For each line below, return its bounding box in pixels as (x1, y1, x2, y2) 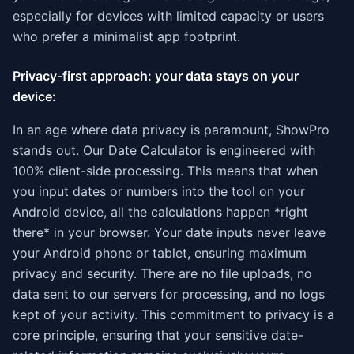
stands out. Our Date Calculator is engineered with (13, 142, 315, 158)
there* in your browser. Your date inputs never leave (13, 224, 326, 240)
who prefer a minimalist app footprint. (13, 28, 240, 44)
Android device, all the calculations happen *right (13, 204, 308, 220)
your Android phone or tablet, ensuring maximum (13, 245, 307, 261)
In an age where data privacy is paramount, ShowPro (13, 122, 330, 137)
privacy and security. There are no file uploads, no (13, 265, 312, 281)
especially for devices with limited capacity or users (13, 8, 324, 24)
